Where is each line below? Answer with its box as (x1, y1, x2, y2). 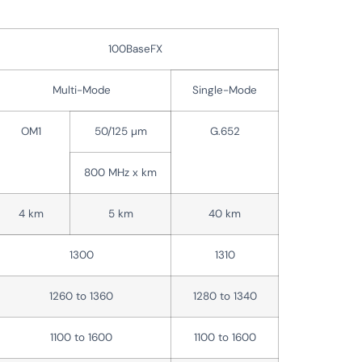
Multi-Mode (52, 82, 111, 97)
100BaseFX (107, 41, 162, 56)
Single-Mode (192, 82, 258, 97)
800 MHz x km (84, 165, 158, 179)
